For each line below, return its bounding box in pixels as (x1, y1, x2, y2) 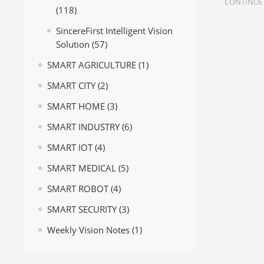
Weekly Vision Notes (47, 225, 130, 236)
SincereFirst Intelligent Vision (56, 25, 173, 37)
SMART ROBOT (47, 183, 108, 195)
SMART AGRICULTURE (47, 60, 136, 71)
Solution (56, 39, 90, 51)
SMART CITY (47, 80, 95, 92)
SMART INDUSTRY (47, 121, 120, 133)
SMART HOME (47, 101, 105, 113)
